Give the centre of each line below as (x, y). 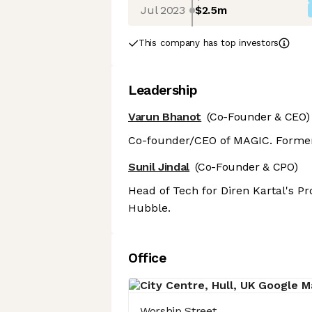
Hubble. (149, 208)
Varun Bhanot (165, 117)
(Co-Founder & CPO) (247, 167)
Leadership (163, 90)
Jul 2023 (163, 10)
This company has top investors (209, 43)
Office (147, 258)
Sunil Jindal (159, 167)
